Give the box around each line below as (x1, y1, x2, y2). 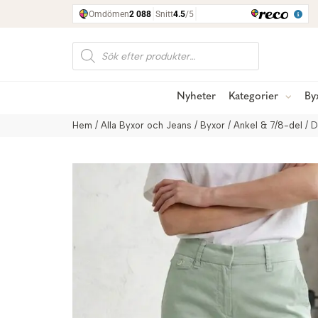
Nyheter (177, 92, 216, 102)
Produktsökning (72, 40, 157, 53)
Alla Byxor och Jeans (101, 120, 192, 131)
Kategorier (229, 92, 278, 102)
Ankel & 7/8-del (234, 120, 302, 131)
